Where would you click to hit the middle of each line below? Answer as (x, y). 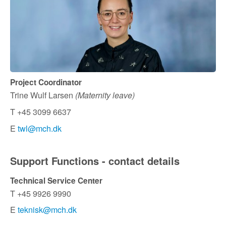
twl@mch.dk (40, 128)
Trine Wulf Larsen (43, 95)
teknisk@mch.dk (47, 210)
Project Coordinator (46, 82)
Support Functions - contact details (95, 160)
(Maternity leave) (105, 95)
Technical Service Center (56, 181)
